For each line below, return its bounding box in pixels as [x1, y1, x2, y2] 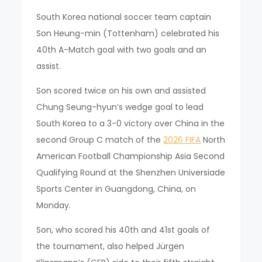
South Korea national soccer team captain [36, 11, 212, 23]
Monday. [36, 199, 71, 211]
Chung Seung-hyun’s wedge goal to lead [36, 101, 204, 113]
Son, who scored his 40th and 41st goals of [36, 223, 211, 236]
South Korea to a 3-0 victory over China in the [36, 117, 225, 129]
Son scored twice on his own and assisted [36, 84, 206, 96]
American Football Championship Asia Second [36, 150, 225, 162]
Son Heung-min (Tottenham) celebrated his [36, 27, 220, 39]
